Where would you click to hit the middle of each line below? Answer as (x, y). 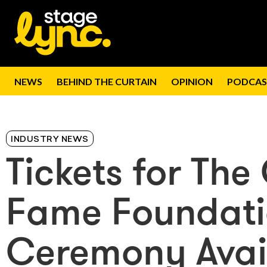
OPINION (192, 81)
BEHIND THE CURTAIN (107, 81)
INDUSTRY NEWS (50, 140)
